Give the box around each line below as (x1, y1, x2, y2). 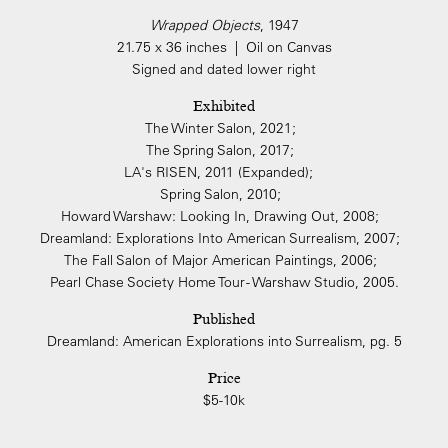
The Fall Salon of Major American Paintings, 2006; (63, 251, 385, 269)
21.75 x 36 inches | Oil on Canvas (116, 38, 332, 56)
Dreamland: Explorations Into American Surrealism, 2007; (40, 229, 408, 247)
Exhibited (193, 97, 255, 115)
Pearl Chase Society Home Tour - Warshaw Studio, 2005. (49, 273, 399, 291)
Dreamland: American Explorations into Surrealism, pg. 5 (46, 332, 402, 350)
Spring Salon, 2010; (159, 185, 289, 203)
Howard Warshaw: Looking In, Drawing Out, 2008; (61, 207, 387, 225)
